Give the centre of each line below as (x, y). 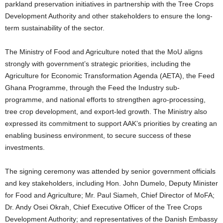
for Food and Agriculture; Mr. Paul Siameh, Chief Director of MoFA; (110, 195)
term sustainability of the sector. (55, 28)
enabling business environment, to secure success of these (98, 136)
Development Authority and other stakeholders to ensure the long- (109, 16)
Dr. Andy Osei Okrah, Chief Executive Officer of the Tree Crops (104, 207)
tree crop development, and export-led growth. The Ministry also (106, 112)
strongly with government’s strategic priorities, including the (98, 64)
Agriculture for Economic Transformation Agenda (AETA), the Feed (110, 76)
